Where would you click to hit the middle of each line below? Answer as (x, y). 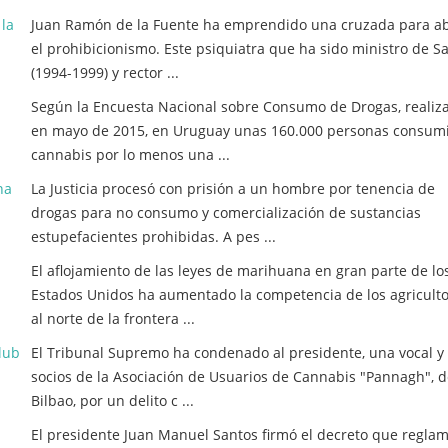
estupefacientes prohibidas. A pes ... (153, 236)
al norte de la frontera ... (113, 318)
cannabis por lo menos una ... (130, 154)
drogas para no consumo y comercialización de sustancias (226, 212)
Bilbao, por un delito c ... (112, 400)
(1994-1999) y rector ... (105, 72)
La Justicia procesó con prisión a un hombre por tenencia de (233, 188)
